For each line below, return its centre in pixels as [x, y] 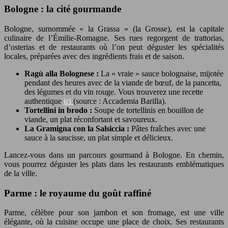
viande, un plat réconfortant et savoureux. [91, 119]
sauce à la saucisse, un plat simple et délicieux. [99, 137]
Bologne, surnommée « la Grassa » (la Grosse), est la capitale [114, 28]
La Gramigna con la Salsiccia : [78, 128]
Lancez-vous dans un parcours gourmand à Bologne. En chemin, [114, 155]
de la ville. [21, 173]
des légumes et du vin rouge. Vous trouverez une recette [114, 92]
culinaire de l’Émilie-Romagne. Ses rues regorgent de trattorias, [114, 38]
